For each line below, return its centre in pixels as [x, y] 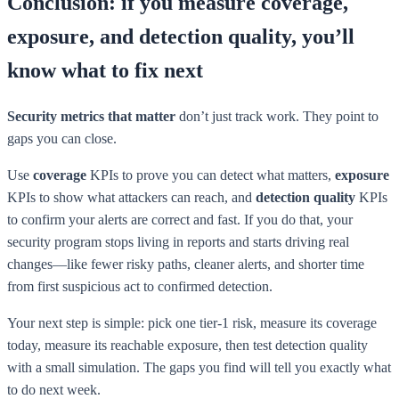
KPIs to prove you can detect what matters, [211, 175]
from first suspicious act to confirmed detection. [140, 286]
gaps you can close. [62, 138]
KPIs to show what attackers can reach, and [131, 197]
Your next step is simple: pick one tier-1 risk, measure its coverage [192, 322]
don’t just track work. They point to [277, 116]
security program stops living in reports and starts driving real [178, 241]
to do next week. [54, 389]
